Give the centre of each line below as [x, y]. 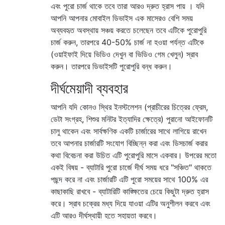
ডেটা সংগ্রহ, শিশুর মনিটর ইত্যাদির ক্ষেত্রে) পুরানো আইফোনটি [132, 119]
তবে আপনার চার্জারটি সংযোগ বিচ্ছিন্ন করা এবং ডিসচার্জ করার [129, 143]
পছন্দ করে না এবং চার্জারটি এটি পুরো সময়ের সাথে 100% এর [129, 179]
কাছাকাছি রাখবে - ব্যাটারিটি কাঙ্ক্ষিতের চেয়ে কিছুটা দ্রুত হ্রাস [130, 191]
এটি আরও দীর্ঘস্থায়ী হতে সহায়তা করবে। [104, 215]
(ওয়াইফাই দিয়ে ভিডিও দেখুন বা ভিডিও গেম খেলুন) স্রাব [124, 54]
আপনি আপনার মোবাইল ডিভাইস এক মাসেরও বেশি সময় [122, 18]
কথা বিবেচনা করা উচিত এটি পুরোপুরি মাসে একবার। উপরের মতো [134, 155]
